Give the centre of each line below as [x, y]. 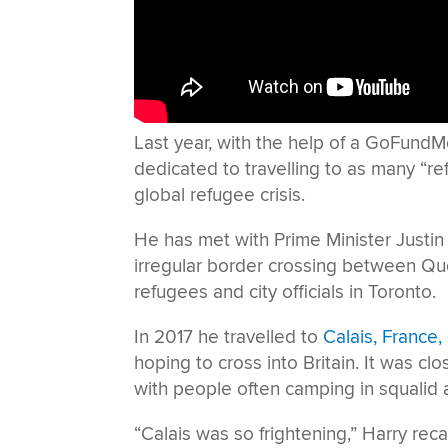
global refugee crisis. [220, 194]
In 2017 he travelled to [229, 336]
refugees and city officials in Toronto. [285, 291]
